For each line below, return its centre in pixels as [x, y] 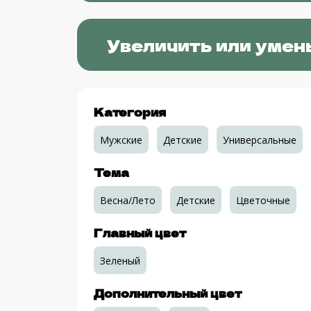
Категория [129, 111]
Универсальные [259, 140]
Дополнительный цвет [167, 293]
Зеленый [120, 260]
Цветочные [263, 200]
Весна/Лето [127, 200]
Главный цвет [140, 232]
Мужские [121, 140]
